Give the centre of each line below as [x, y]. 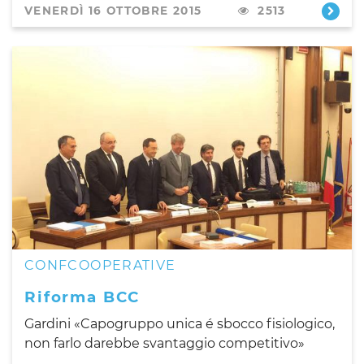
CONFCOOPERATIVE [100, 265]
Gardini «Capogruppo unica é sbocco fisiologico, [180, 323]
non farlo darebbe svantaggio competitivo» [165, 343]
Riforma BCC [82, 297]
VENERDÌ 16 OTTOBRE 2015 [113, 10]
